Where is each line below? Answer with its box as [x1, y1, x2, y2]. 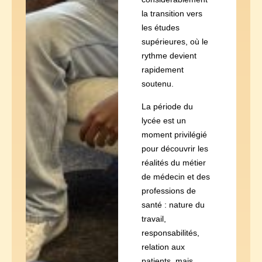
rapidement [141, 65, 184, 75]
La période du [141, 101, 193, 111]
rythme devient [141, 51, 196, 61]
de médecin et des [141, 171, 210, 181]
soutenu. [141, 79, 174, 89]
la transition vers [141, 9, 202, 19]
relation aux [141, 242, 185, 251]
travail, [141, 213, 166, 223]
